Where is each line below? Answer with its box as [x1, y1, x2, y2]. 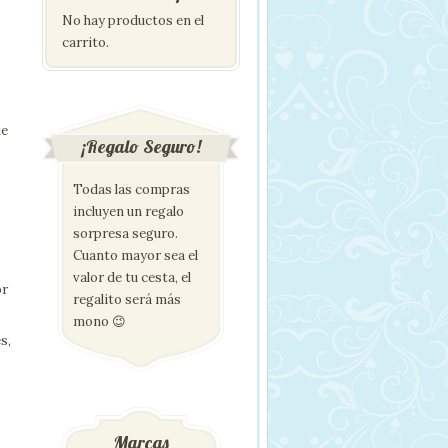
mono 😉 [73, 312, 126, 330]
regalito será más [73, 290, 181, 308]
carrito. [62, 33, 109, 51]
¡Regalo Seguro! [81, 134, 201, 158]
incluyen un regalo [73, 202, 184, 220]
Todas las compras [73, 180, 190, 198]
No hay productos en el [62, 11, 204, 29]
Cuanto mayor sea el [73, 246, 198, 264]
